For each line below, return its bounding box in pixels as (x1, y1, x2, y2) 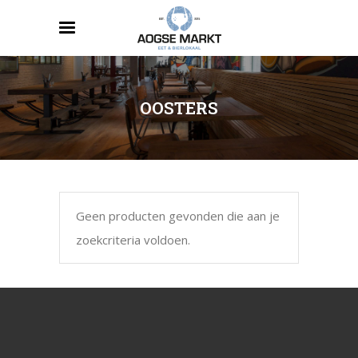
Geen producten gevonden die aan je (76, 207, 280, 224)
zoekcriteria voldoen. (76, 231, 190, 248)
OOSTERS (140, 96, 218, 119)
